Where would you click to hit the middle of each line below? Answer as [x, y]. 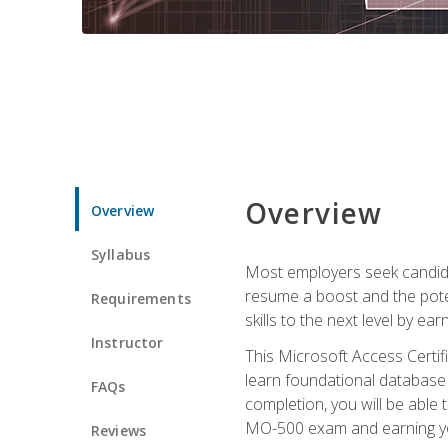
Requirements [141, 298]
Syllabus [121, 254]
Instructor [127, 342]
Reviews [119, 430]
